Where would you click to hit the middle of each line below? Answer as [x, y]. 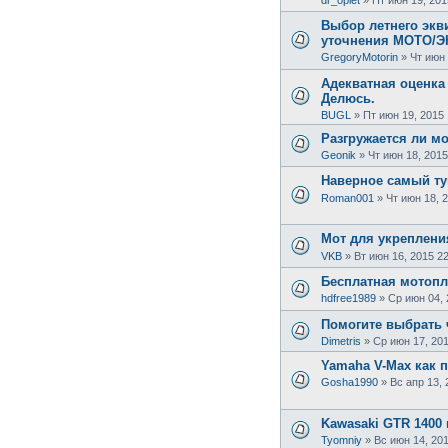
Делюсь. [348, 98]
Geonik [338, 155]
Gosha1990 [349, 381]
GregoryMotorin [359, 57]
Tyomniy [341, 439]
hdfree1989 [348, 298]
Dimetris [341, 340]
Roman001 [347, 197]
